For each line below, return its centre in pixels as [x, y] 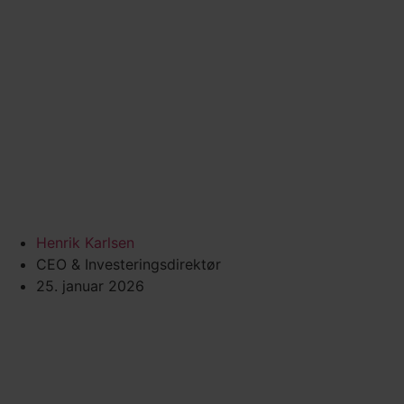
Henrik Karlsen [85, 243]
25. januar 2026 [90, 286]
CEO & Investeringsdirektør [129, 265]
